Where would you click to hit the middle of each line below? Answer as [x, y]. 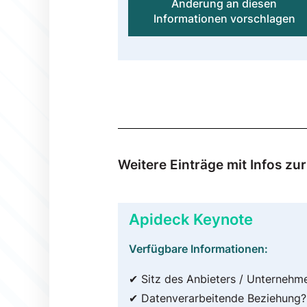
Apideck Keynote [191, 219]
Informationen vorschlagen [224, 19]
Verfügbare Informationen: [198, 249]
